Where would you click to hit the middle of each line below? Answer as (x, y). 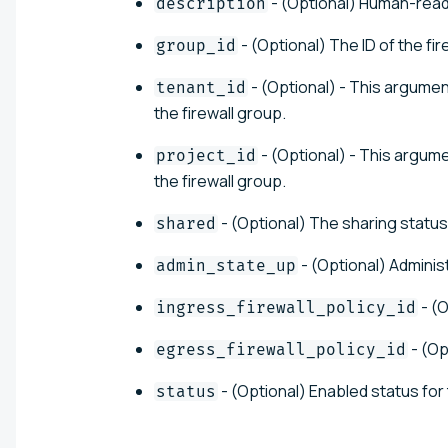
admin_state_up (226, 265)
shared (186, 223)
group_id (196, 45)
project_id (206, 155)
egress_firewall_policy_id (281, 349)
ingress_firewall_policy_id (286, 307)
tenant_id (201, 87)
